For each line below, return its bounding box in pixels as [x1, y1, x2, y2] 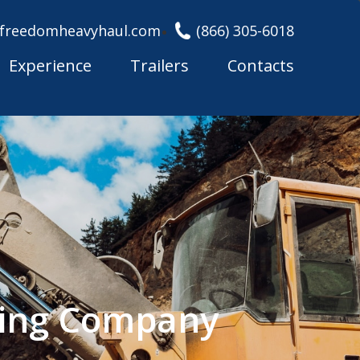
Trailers [130, 55, 189, 76]
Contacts [227, 55, 294, 76]
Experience [9, 55, 92, 76]
